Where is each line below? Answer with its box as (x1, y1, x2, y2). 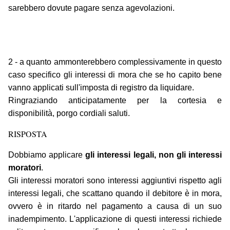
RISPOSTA (8, 128, 47, 140)
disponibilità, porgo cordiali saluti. (8, 109, 130, 118)
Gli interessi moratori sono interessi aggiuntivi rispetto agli (8, 176, 222, 185)
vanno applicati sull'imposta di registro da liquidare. (8, 83, 194, 92)
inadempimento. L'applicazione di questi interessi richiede (8, 215, 222, 224)
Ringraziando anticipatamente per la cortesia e (8, 96, 222, 105)
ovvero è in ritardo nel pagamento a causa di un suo (8, 202, 222, 211)
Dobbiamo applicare (8, 150, 86, 160)
